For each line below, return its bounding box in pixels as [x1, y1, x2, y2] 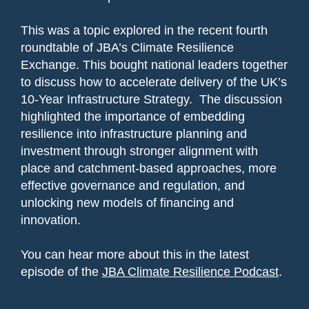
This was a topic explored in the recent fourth [20, 23, 268, 38]
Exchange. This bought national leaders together [20, 58, 288, 72]
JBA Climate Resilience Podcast [101, 265, 279, 279]
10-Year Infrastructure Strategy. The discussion [20, 92, 282, 107]
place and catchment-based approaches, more [20, 161, 277, 176]
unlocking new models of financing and [20, 196, 234, 210]
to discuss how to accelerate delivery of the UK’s [20, 75, 287, 90]
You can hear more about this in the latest [20, 248, 249, 262]
